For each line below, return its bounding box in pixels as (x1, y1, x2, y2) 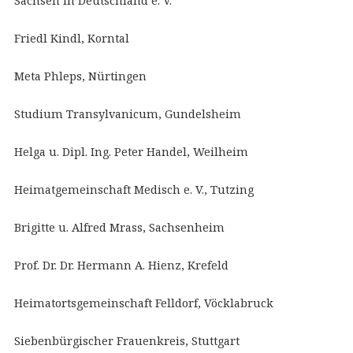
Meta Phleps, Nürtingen (13, 69, 147, 84)
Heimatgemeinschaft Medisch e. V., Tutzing (13, 182, 254, 197)
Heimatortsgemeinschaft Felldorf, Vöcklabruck (13, 295, 273, 310)
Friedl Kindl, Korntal (13, 31, 129, 46)
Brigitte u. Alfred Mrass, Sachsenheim (13, 220, 225, 235)
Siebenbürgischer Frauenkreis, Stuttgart (13, 333, 240, 348)
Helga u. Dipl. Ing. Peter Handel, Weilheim (13, 144, 248, 159)
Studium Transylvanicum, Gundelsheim (13, 106, 241, 121)
